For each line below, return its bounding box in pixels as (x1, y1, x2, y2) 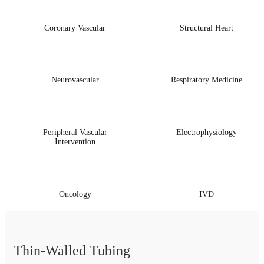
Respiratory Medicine (171, 75, 243, 85)
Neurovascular (51, 75, 99, 85)
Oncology (58, 189, 91, 199)
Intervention (54, 137, 95, 146)
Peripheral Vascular (42, 128, 107, 137)
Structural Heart (180, 23, 234, 32)
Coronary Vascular (44, 23, 106, 32)
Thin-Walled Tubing (14, 242, 130, 258)
